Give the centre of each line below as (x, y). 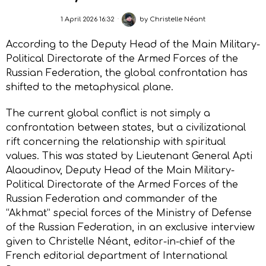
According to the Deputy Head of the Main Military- (133, 44)
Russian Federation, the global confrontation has (127, 73)
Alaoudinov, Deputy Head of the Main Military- (120, 170)
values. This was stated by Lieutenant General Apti (129, 156)
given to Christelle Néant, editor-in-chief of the (121, 241)
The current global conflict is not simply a (108, 113)
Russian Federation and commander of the (112, 199)
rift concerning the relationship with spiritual (116, 142)
